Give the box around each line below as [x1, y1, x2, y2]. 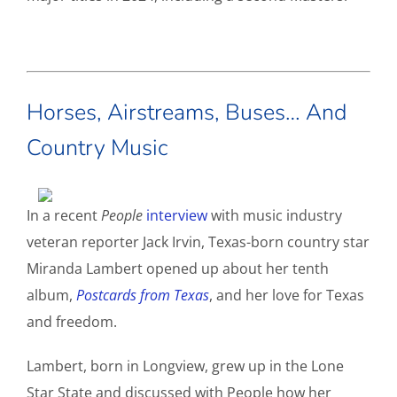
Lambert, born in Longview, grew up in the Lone [27, 356, 344, 377]
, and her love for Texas [209, 285, 364, 306]
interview [146, 206, 207, 226]
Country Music [27, 133, 168, 164]
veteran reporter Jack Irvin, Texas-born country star [27, 232, 370, 253]
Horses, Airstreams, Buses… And [27, 97, 346, 128]
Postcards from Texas [76, 285, 209, 306]
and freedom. [27, 312, 117, 332]
